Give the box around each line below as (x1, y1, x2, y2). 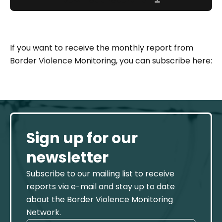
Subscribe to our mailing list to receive (26, 168, 174, 180)
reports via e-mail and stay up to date (26, 181, 175, 193)
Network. (26, 207, 61, 219)
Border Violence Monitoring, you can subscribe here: (10, 55, 212, 67)
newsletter (26, 147, 109, 168)
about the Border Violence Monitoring (26, 194, 173, 206)
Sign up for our (26, 128, 138, 149)
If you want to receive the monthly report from (10, 42, 193, 54)
